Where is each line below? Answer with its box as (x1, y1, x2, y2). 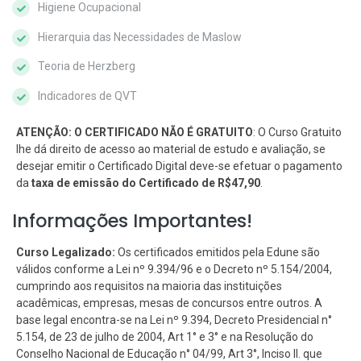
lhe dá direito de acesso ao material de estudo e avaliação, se (16, 142, 326, 156)
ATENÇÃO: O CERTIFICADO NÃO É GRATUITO (16, 125, 253, 139)
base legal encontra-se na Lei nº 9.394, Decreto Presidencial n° (16, 313, 332, 326)
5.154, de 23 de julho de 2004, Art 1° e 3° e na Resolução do (16, 330, 313, 343)
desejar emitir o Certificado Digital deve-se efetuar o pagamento (16, 159, 342, 172)
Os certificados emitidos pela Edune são (115, 245, 320, 259)
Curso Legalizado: (16, 245, 115, 259)
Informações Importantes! (12, 207, 252, 234)
